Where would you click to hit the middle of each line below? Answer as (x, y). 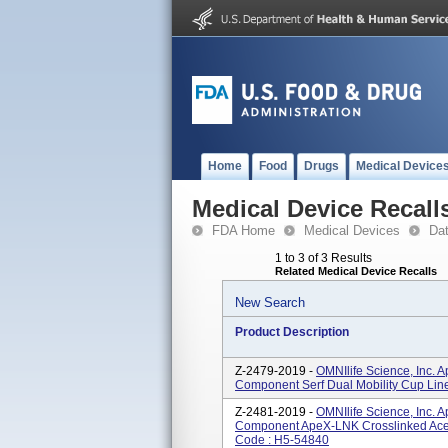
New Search (270, 302)
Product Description (292, 332)
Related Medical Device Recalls (356, 271)
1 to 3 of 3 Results (323, 258)
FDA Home (243, 230)
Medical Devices (352, 230)
